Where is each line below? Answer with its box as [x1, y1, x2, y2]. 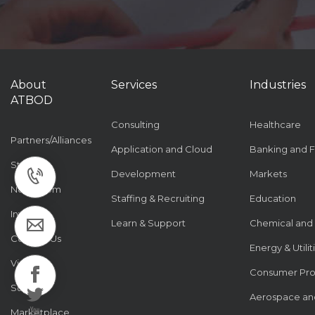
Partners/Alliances [11, 134, 91, 146]
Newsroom [11, 184, 61, 195]
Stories [11, 159, 43, 171]
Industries [250, 78, 307, 92]
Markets [250, 168, 288, 180]
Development [111, 168, 176, 180]
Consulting [111, 119, 160, 131]
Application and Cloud [111, 143, 213, 155]
